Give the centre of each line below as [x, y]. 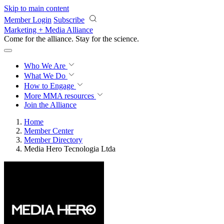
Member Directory [53, 140]
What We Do [46, 76]
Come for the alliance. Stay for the [59, 39]
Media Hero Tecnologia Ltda [70, 149]
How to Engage [50, 86]
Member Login [28, 20]
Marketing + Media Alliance [48, 30]
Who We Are [46, 66]
